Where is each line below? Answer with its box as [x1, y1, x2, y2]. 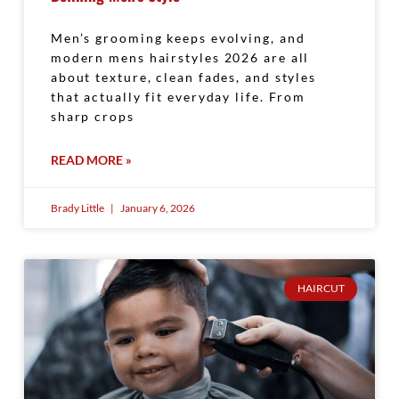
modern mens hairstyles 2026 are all [50, 50, 310, 66]
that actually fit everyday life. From [50, 89, 306, 105]
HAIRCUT [297, 281, 345, 296]
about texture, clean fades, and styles [50, 69, 317, 85]
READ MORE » [50, 152, 132, 168]
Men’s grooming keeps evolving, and [50, 30, 305, 46]
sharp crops [50, 109, 134, 125]
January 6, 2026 [119, 201, 195, 216]
